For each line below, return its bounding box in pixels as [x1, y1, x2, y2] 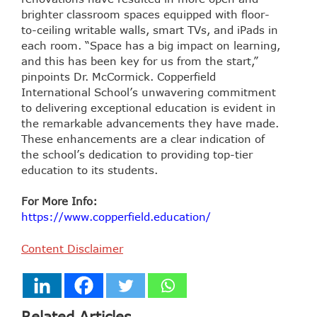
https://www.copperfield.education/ [21, 210, 211, 224]
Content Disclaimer [21, 241, 123, 255]
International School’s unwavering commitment [21, 85, 276, 98]
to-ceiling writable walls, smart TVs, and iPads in [21, 23, 278, 36]
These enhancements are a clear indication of [21, 132, 265, 145]
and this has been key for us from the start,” [21, 54, 258, 67]
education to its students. [21, 163, 158, 176]
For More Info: [21, 195, 98, 208]
